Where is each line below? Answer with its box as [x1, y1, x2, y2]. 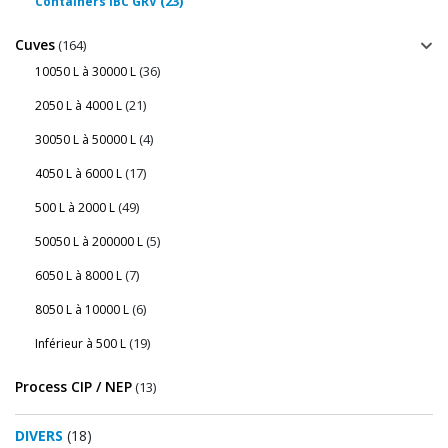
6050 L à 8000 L [35, 267, 122, 285]
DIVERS [15, 426, 63, 446]
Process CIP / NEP [15, 376, 132, 396]
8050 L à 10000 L [35, 301, 129, 319]
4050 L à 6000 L [35, 165, 122, 183]
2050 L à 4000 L [35, 97, 122, 115]
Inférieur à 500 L [35, 335, 126, 353]
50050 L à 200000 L [35, 233, 143, 251]
